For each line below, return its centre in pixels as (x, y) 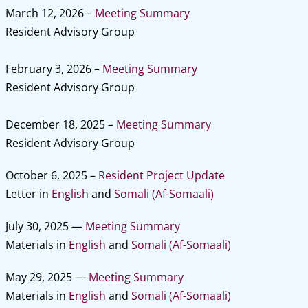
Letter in (28, 194)
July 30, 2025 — (45, 226)
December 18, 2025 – (60, 124)
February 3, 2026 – (54, 69)
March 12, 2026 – (50, 13)
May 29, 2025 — (47, 277)
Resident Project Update (161, 175)
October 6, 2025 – (52, 175)
